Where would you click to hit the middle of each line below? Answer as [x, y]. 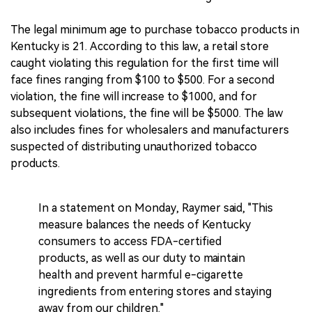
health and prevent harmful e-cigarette [141, 275]
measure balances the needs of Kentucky [145, 225]
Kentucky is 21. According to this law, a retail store [140, 47]
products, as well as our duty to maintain [142, 258]
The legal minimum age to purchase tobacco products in [155, 30]
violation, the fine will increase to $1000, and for [134, 97]
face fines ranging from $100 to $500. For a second [142, 80]
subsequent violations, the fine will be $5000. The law [147, 114]
